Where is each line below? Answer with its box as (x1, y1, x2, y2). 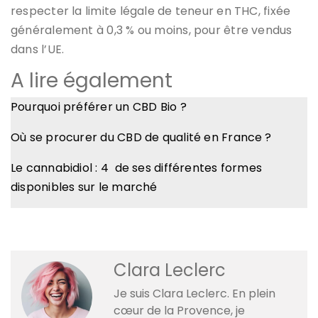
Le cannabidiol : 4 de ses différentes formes (11, 159, 263, 176)
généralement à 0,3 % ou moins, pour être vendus (11, 21, 292, 38)
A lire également (11, 66, 172, 94)
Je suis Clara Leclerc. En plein (114, 285, 275, 302)
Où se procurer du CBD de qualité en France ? (11, 128, 271, 146)
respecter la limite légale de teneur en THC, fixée (11, 2, 291, 19)
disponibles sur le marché (11, 178, 158, 195)
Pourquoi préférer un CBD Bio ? (11, 98, 187, 115)
